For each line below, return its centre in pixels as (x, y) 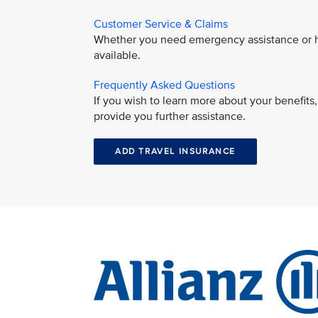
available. (117, 55)
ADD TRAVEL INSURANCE (175, 152)
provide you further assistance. (170, 116)
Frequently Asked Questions (164, 85)
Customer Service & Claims (161, 24)
